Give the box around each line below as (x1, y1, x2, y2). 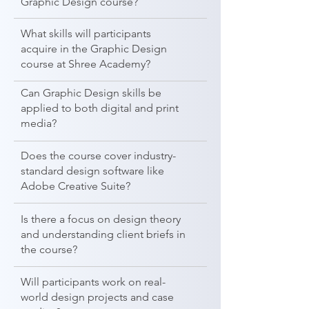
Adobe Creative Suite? (21, 179, 130, 192)
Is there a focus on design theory (21, 212, 181, 226)
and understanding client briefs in (21, 228, 186, 241)
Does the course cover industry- (21, 149, 176, 162)
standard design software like (21, 164, 164, 177)
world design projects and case (21, 290, 174, 303)
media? (21, 117, 57, 130)
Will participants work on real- (21, 275, 166, 288)
